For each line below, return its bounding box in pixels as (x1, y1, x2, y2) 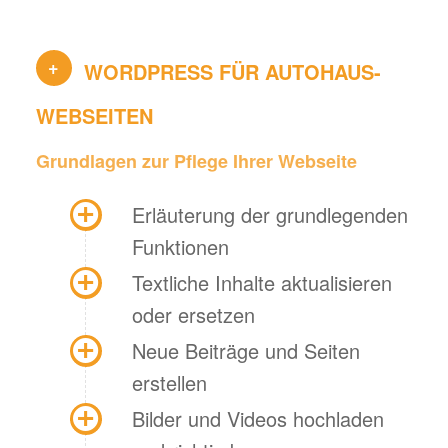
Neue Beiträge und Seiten (131, 335, 360, 365)
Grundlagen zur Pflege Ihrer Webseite (35, 147, 357, 174)
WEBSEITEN (35, 101, 153, 131)
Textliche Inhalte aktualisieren (131, 267, 392, 297)
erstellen (131, 367, 207, 397)
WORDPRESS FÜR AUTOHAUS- (83, 57, 381, 87)
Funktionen (131, 231, 229, 261)
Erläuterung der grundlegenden (131, 199, 408, 229)
